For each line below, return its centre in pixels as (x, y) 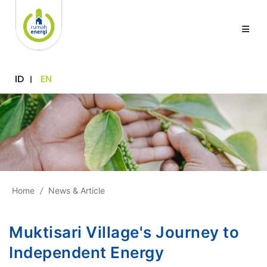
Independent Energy (86, 252)
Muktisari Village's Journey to (124, 232)
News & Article (77, 190)
